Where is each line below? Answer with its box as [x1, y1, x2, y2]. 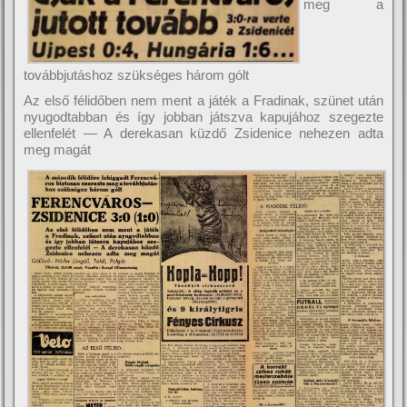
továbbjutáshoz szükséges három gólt [24, 66, 250, 83]
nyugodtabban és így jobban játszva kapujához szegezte [24, 108, 383, 124]
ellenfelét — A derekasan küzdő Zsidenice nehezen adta [24, 124, 383, 141]
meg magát [24, 141, 92, 157]
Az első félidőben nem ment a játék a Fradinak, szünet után [24, 92, 383, 108]
